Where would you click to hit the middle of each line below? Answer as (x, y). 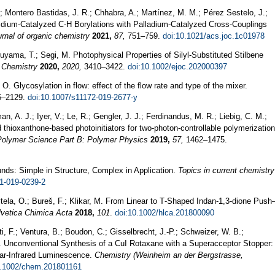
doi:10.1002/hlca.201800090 (165, 212)
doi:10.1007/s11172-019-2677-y (83, 97)
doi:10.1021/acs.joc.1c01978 (214, 36)
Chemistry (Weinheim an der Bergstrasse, (169, 255)
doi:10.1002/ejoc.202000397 (177, 66)
